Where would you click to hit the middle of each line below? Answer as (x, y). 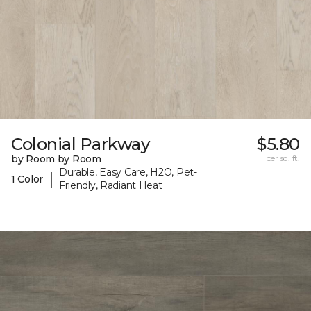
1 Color (27, 179)
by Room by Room (56, 159)
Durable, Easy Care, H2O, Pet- (128, 173)
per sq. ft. (283, 158)
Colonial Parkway (81, 144)
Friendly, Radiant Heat (110, 186)
